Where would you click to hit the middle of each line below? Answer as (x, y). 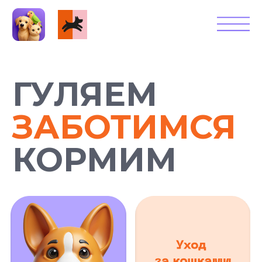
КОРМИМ (68, 114)
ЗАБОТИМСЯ (89, 91)
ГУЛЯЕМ (61, 67)
